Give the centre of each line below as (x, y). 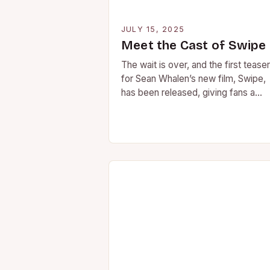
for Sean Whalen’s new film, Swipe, (193, 79)
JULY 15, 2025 (153, 29)
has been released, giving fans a (188, 93)
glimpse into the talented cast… (186, 106)
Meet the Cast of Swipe (194, 46)
